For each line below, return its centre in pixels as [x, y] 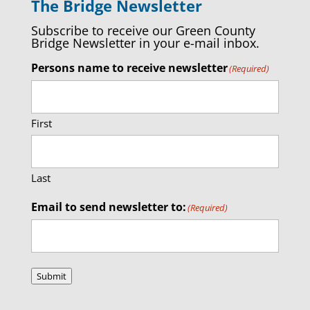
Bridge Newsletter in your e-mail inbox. [145, 43]
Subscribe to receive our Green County [143, 30]
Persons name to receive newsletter [129, 68]
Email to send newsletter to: [108, 207]
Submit [51, 276]
